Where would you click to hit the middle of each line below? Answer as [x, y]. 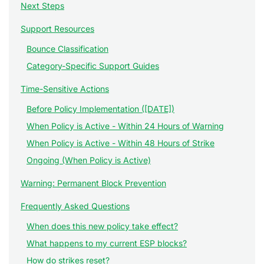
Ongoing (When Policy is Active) [89, 160]
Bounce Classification [67, 49]
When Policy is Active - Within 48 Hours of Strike [121, 143]
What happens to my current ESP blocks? [107, 243]
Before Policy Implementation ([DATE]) [100, 109]
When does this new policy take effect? [102, 226]
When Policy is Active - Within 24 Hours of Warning [125, 126]
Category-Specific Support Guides [93, 66]
